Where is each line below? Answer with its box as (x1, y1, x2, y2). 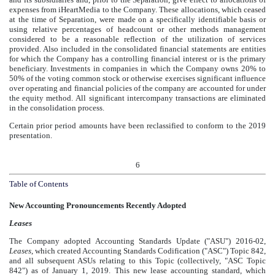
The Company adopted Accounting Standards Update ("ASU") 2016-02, (9, 236, 266, 246)
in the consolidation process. (9, 103, 104, 112)
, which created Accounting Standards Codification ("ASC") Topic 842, (31, 246, 266, 255)
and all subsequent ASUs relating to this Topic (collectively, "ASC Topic (9, 255, 266, 265)
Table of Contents (9, 179, 68, 188)
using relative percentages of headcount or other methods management (9, 24, 266, 34)
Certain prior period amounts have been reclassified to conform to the (9, 120, 249, 130)
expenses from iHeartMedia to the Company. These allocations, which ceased (9, 4, 266, 14)
